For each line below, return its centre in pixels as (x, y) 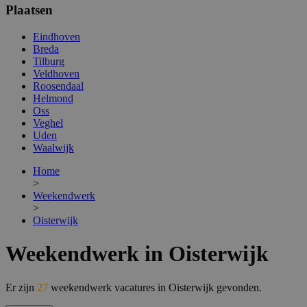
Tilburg (49, 61)
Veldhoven (56, 73)
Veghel (48, 123)
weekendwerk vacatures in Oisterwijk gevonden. (155, 287)
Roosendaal (58, 86)
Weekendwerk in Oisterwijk (137, 254)
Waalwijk (53, 147)
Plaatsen (29, 10)
